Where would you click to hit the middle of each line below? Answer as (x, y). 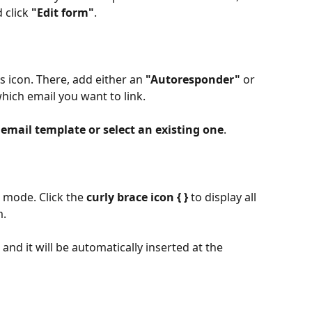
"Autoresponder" (193, 80)
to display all (224, 197)
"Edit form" (63, 12)
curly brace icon (130, 197)
